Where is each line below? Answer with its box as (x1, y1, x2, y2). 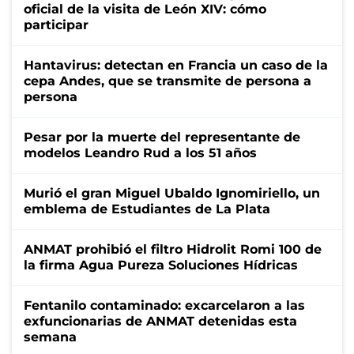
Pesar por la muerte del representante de (24, 129, 300, 145)
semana (24, 329, 77, 345)
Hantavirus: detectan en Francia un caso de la (24, 57, 328, 73)
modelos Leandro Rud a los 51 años (24, 145, 257, 160)
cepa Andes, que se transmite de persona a (24, 73, 311, 88)
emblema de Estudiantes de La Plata (24, 201, 270, 217)
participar (24, 17, 88, 32)
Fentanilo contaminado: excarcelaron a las (24, 297, 305, 313)
